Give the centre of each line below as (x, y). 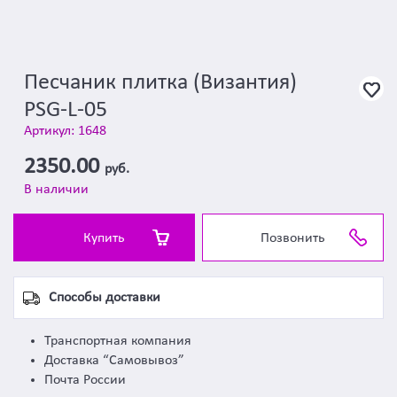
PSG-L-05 (66, 110)
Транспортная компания (118, 341)
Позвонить (293, 238)
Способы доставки (105, 298)
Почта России (85, 380)
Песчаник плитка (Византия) (160, 83)
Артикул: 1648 (65, 131)
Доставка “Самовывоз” (114, 361)
